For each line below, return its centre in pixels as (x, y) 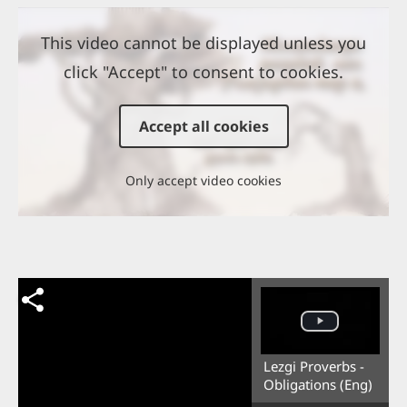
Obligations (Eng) (318, 385)
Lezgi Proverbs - (313, 367)
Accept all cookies (203, 127)
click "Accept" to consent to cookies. (203, 72)
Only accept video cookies (203, 181)
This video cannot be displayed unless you (203, 43)
